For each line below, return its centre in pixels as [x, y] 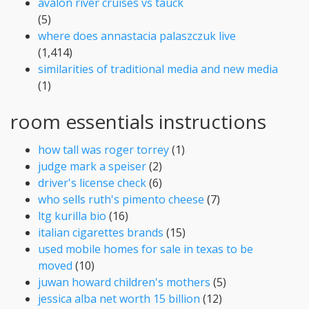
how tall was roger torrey [103, 149]
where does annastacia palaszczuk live [137, 36]
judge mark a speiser [92, 166]
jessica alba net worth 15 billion [119, 298]
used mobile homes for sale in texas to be [146, 249]
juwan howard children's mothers [124, 282]
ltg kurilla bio [72, 216]
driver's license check [92, 182]
